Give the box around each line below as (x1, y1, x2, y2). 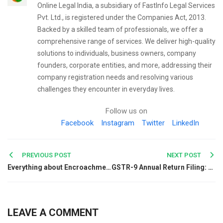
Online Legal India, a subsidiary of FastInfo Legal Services (37, 1, 215, 9)
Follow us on (106, 107, 147, 115)
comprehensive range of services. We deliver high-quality (37, 37, 216, 45)
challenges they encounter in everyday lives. (37, 85, 175, 93)
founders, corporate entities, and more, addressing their (37, 61, 212, 69)
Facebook (61, 118, 94, 127)
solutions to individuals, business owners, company (37, 49, 196, 57)
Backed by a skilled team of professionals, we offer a (37, 25, 203, 33)
